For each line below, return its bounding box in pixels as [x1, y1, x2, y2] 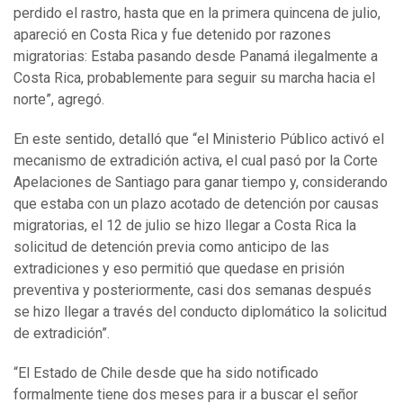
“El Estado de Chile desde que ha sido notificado [13, 363, 318, 381]
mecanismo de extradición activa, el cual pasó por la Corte [13, 151, 378, 169]
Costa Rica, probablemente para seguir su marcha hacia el [13, 68, 375, 86]
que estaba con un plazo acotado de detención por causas [13, 194, 379, 212]
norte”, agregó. [13, 90, 104, 108]
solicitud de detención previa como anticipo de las [13, 237, 329, 255]
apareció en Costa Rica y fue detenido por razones [13, 25, 331, 43]
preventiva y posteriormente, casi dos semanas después [13, 281, 372, 299]
